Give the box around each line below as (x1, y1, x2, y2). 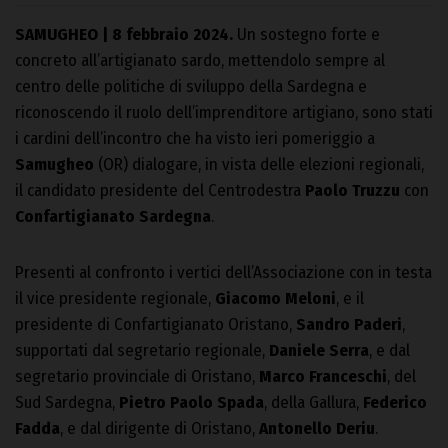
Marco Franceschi (259, 365, 387, 387)
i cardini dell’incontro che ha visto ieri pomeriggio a (15, 127, 375, 149)
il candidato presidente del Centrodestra (15, 179, 301, 201)
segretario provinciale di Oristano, (15, 365, 259, 387)
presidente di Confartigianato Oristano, (15, 313, 296, 335)
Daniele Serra (269, 339, 369, 361)
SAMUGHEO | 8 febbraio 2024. (15, 23, 233, 45)
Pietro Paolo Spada (119, 391, 264, 413)
